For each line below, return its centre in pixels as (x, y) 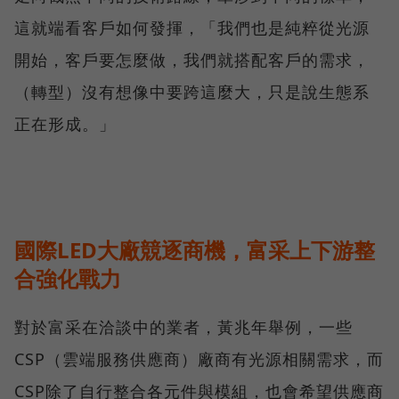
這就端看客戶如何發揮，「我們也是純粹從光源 (192, 28)
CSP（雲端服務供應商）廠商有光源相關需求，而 (199, 359)
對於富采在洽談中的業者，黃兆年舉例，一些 (183, 327)
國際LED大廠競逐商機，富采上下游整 (195, 250)
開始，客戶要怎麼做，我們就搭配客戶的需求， (192, 60)
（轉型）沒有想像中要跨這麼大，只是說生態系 (192, 92)
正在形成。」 (65, 124)
